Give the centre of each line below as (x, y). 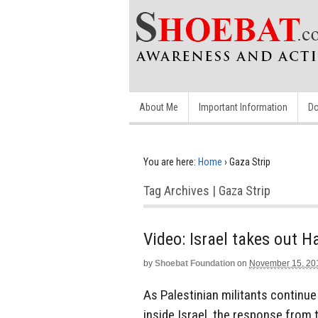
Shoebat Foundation (195, 263)
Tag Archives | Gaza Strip (207, 191)
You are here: (170, 162)
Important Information (243, 107)
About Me (159, 107)
